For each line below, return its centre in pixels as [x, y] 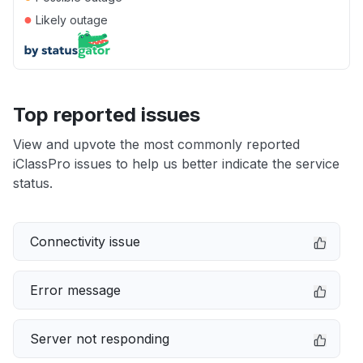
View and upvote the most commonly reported [156, 144]
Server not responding [100, 339]
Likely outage [70, 20]
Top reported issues [107, 115]
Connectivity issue [85, 241]
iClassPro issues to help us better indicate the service [176, 164]
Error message [75, 290]
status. [33, 183]
